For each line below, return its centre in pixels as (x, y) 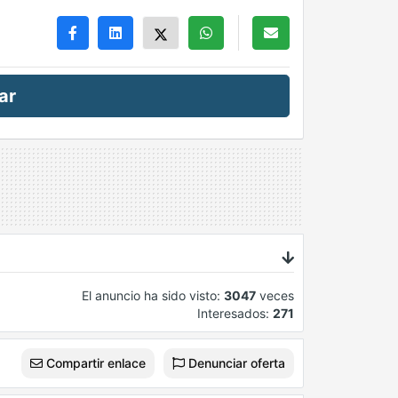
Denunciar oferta (235, 363)
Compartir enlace (94, 363)
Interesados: (235, 314)
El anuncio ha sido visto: (153, 296)
